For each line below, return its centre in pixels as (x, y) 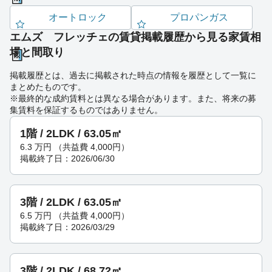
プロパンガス (199, 17)
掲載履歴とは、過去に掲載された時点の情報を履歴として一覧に (133, 75)
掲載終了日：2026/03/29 (67, 227)
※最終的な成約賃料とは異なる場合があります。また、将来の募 (133, 98)
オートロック (78, 17)
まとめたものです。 (48, 87)
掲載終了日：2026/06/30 (67, 158)
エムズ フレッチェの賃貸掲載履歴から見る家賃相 (135, 37)
